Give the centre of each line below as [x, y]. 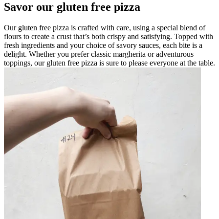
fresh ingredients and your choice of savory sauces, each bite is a [103, 45]
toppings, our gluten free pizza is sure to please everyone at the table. [109, 63]
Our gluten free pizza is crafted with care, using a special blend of [105, 27]
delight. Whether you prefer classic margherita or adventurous [99, 54]
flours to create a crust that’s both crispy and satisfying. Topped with [109, 36]
